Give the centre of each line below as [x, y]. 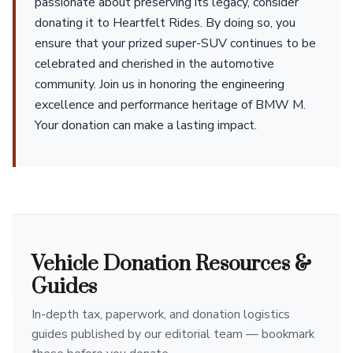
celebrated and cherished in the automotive [154, 64]
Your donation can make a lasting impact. [146, 125]
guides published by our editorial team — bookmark [173, 334]
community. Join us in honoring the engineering [160, 84]
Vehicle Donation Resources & [171, 264]
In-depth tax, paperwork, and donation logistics [161, 314]
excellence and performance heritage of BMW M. [170, 105]
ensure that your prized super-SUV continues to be [175, 43]
